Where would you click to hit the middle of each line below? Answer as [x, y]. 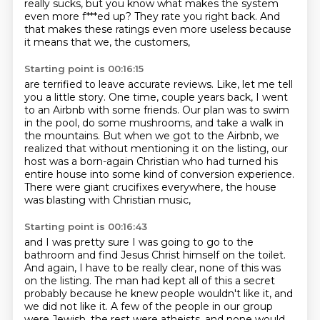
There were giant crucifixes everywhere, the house [150, 187]
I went [271, 97]
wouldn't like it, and [245, 294]
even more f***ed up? [79, 16]
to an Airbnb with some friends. [103, 110]
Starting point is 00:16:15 [84, 69]
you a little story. [66, 97]
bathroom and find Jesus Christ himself [123, 255]
